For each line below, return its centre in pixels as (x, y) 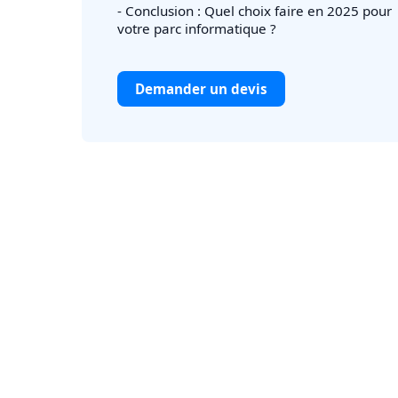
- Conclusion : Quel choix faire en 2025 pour (255, 11)
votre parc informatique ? (197, 28)
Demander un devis (201, 89)
